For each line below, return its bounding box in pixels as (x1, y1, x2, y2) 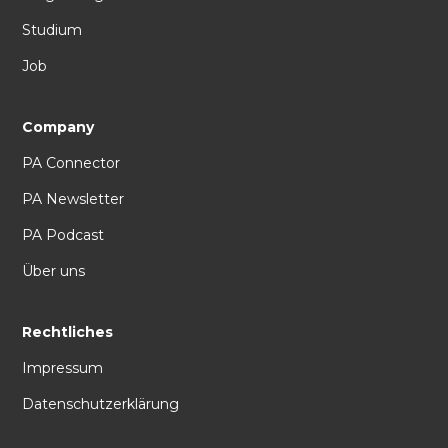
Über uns (22, 261, 86, 280)
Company (22, 117, 95, 136)
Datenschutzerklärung (22, 394, 180, 413)
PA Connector (22, 153, 121, 172)
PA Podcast (22, 225, 105, 244)
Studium (22, 21, 83, 40)
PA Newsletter (22, 189, 125, 208)
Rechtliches (22, 322, 114, 341)
